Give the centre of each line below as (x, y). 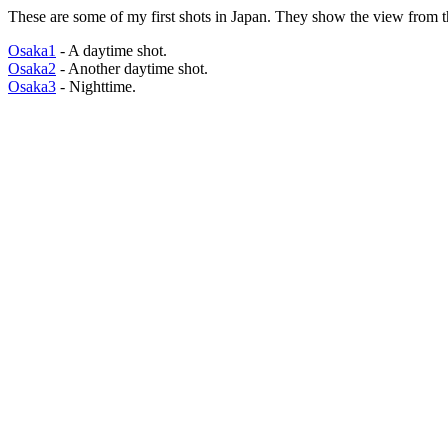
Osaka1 (32, 50)
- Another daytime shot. (132, 68)
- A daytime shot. (111, 50)
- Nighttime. (96, 86)
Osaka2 (32, 68)
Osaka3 (32, 86)
